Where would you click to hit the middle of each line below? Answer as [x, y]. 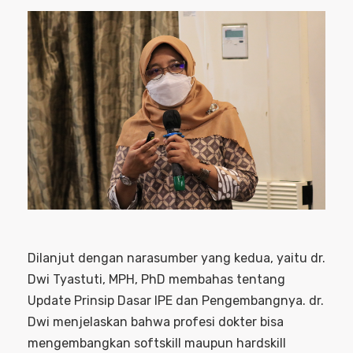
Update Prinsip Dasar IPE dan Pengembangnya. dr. [176, 300]
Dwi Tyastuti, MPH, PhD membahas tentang [156, 279]
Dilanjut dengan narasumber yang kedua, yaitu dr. [176, 258]
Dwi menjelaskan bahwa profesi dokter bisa [156, 321]
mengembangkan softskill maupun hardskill [157, 343]
